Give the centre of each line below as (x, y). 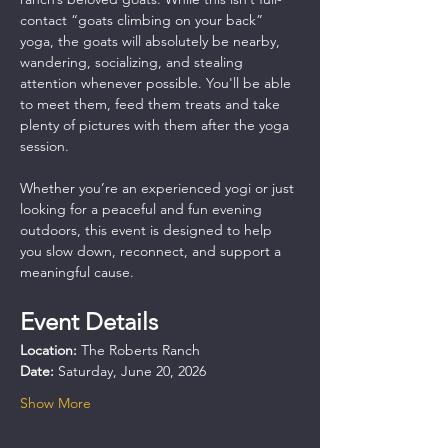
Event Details (89, 321)
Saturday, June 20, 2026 (130, 370)
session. (44, 145)
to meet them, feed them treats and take (152, 103)
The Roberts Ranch (138, 349)
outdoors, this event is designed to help (148, 229)
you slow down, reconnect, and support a (152, 250)
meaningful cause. (77, 271)
